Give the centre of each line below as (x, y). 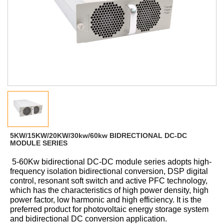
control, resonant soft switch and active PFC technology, (109, 181)
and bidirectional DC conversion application (87, 219)
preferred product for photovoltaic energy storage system (109, 209)
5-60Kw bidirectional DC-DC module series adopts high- (112, 162)
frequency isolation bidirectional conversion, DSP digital (109, 171)
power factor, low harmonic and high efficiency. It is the (106, 200)
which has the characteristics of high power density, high (109, 190)
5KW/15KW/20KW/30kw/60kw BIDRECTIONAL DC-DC (98, 135)
